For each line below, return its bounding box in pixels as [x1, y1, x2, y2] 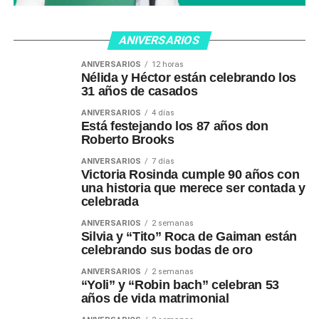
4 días [151, 108, 174, 117]
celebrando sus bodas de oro [80, 242, 253, 257]
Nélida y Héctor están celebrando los [80, 70, 296, 85]
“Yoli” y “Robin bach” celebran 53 [80, 277, 280, 292]
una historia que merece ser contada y [80, 180, 305, 195]
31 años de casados [80, 83, 198, 98]
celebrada [80, 194, 139, 209]
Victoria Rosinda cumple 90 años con [80, 167, 300, 182]
